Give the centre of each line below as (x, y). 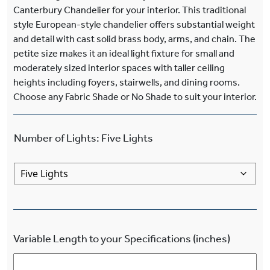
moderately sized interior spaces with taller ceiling (119, 67)
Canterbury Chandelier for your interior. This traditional (130, 10)
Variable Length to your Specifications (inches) (122, 238)
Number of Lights (55, 138)
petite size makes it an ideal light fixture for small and (124, 53)
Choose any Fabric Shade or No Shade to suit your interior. (135, 96)
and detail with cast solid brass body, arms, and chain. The (134, 39)
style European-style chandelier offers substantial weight (134, 24)
